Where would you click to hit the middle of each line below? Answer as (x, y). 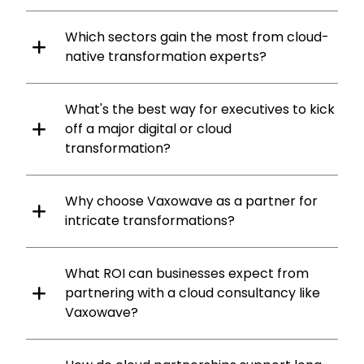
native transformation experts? (166, 56)
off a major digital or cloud (148, 128)
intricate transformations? (150, 220)
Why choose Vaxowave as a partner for (191, 201)
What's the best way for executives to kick (200, 109)
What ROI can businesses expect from (187, 273)
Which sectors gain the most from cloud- (197, 37)
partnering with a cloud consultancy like (193, 292)
